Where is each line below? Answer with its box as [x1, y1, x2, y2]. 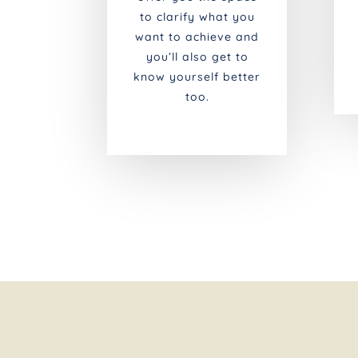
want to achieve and [135, 30, 260, 45]
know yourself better [133, 70, 261, 85]
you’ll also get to [145, 50, 249, 65]
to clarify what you [139, 10, 255, 25]
